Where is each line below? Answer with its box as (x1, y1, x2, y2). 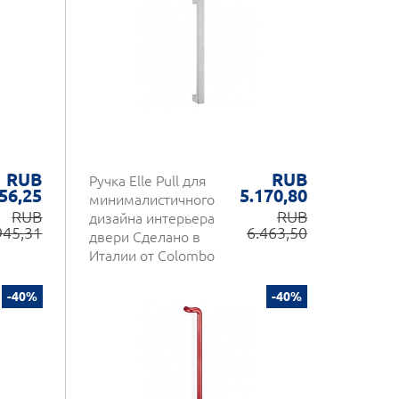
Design (88, 266, 133, 282)
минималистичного (88, 191, 215, 208)
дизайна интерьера (88, 210, 215, 226)
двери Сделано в (88, 229, 200, 245)
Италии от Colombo (88, 248, 215, 264)
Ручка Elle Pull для (88, 173, 207, 189)
